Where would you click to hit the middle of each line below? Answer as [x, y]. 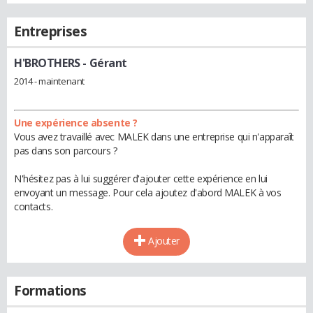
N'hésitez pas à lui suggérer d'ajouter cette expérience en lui [141, 178]
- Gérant [104, 63]
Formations [50, 290]
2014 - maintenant [49, 81]
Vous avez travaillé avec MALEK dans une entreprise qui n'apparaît [154, 136]
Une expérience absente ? [76, 122]
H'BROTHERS [47, 63]
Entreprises [51, 31]
